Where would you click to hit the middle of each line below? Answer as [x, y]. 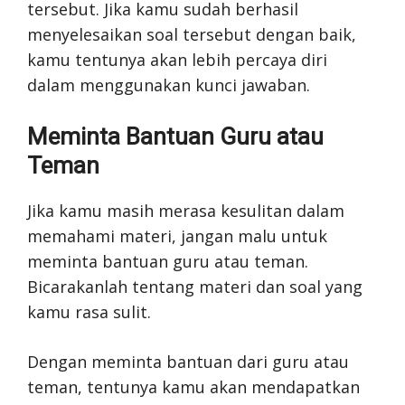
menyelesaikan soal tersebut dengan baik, [192, 34]
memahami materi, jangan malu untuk [177, 235]
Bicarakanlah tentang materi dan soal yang [195, 286]
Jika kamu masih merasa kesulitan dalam [186, 210]
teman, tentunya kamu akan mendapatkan [193, 386]
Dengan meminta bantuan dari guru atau [188, 361]
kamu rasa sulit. [89, 311]
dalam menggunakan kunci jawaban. [169, 85]
